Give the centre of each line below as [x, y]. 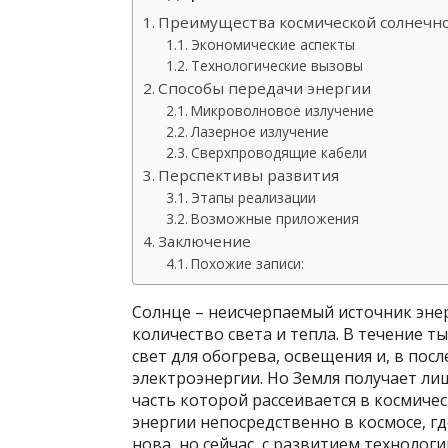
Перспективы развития [249, 175]
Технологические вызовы [276, 65]
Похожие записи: [247, 263]
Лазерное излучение [259, 131]
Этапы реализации [253, 197]
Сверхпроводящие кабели [278, 152]
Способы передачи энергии [265, 88]
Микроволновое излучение [282, 110]
